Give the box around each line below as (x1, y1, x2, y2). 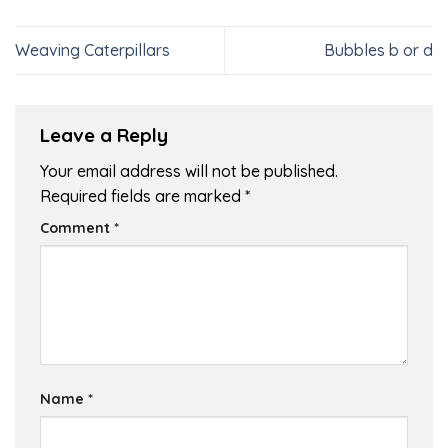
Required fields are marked (40, 186, 245, 207)
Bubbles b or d (324, 39, 433, 60)
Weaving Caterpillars (15, 39, 170, 60)
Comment (40, 219, 114, 238)
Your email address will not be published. (40, 161, 338, 182)
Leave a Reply (40, 122, 173, 147)
